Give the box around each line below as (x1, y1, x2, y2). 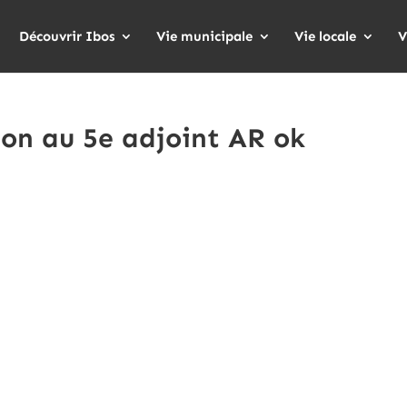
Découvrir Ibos (19, 28, 114, 45)
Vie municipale (156, 28, 253, 45)
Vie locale (294, 28, 356, 45)
